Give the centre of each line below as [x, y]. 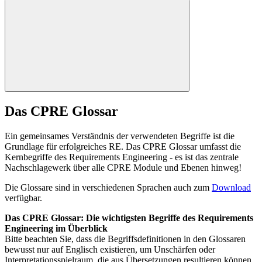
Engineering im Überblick [56, 228]
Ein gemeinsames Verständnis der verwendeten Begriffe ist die [120, 136]
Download [231, 187]
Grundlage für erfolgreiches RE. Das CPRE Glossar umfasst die [123, 146]
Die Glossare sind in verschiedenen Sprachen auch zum [108, 187]
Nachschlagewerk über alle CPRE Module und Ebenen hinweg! [123, 167]
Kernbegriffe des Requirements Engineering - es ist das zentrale [122, 157]
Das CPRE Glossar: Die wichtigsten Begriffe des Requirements [129, 218]
